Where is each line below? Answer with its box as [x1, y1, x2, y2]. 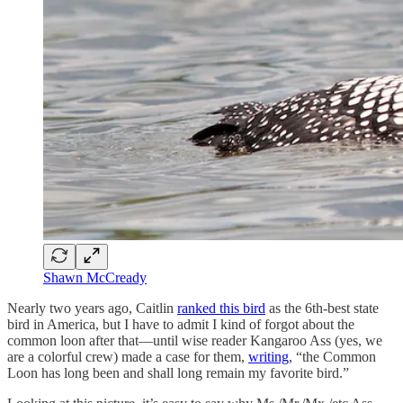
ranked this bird [177, 300, 265, 316]
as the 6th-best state [265, 300, 379, 316]
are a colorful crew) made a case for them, [7, 348, 248, 364]
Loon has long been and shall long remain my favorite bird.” [7, 364, 349, 381]
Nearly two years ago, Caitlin [7, 300, 177, 316]
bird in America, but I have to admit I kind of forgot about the [7, 316, 354, 332]
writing [248, 348, 289, 364]
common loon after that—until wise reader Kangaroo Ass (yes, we [7, 332, 382, 348]
